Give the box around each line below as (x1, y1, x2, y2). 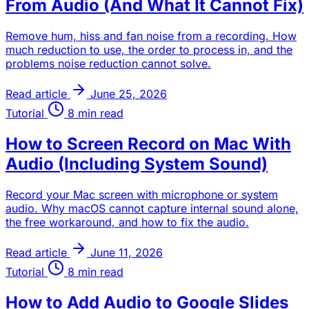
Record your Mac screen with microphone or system (6, 188, 278, 202)
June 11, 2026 (90, 246, 163, 260)
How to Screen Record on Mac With (6, 134, 291, 154)
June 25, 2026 (90, 87, 167, 101)
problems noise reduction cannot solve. (6, 57, 211, 71)
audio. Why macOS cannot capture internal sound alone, (6, 201, 299, 216)
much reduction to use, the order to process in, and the (6, 43, 292, 57)
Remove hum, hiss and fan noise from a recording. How (6, 29, 297, 43)
